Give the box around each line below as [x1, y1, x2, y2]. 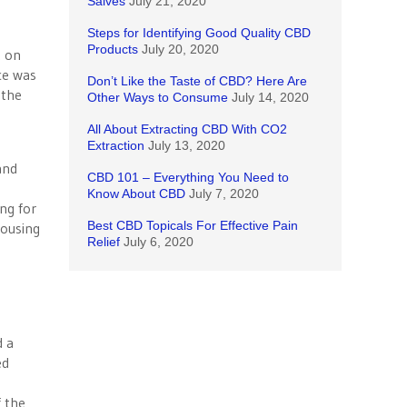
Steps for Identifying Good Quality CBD [87, 25, 311, 40]
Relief [87, 234, 120, 249]
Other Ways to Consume [87, 90, 228, 104]
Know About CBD [87, 186, 185, 201]
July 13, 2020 [148, 138, 225, 153]
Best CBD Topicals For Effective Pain [87, 218, 298, 233]
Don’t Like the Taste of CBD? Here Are [87, 74, 307, 88]
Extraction [87, 138, 144, 153]
